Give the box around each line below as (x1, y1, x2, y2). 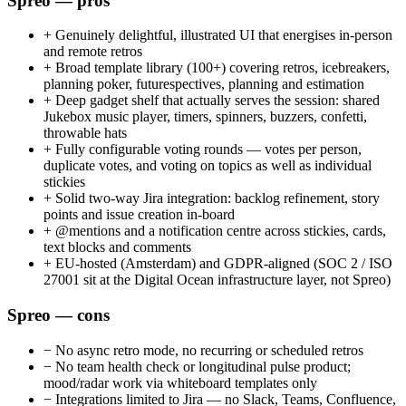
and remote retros (43, 43, 142, 60)
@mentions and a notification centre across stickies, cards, (52, 223, 386, 239)
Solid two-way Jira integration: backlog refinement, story (52, 190, 380, 207)
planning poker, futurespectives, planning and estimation (43, 76, 364, 92)
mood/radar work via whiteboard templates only (43, 374, 317, 391)
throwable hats (43, 125, 127, 141)
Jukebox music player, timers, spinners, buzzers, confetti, (43, 109, 367, 125)
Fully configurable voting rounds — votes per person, (52, 141, 362, 158)
